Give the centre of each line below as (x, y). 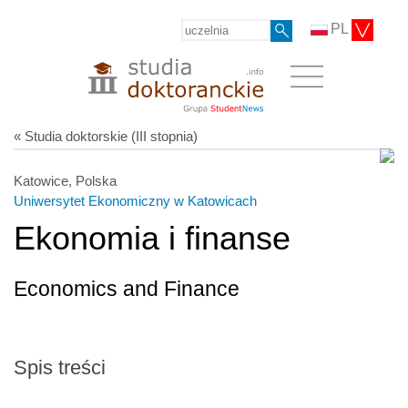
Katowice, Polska (65, 180)
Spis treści (60, 367)
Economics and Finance (127, 289)
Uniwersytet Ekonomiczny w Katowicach (135, 200)
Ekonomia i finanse (152, 238)
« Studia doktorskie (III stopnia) (106, 136)
